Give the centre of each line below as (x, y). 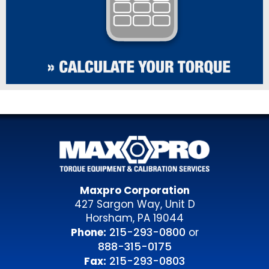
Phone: (88, 233)
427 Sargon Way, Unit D (134, 204)
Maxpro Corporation (134, 191)
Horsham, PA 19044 (134, 218)
